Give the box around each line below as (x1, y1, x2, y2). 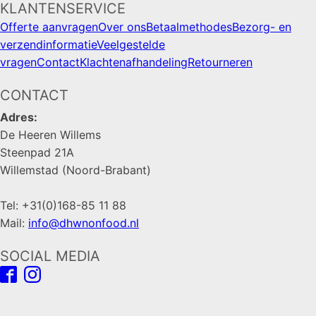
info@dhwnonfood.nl (28, 215, 139, 230)
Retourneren (188, 54, 253, 69)
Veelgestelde (97, 37, 165, 51)
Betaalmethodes (146, 19, 232, 34)
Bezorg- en (232, 19, 291, 34)
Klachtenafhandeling (80, 54, 188, 69)
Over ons (98, 19, 146, 34)
